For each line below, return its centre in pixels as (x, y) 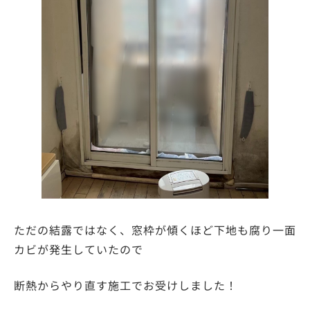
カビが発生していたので (79, 249)
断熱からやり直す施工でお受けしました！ (126, 285)
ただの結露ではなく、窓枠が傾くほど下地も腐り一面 (155, 229)
